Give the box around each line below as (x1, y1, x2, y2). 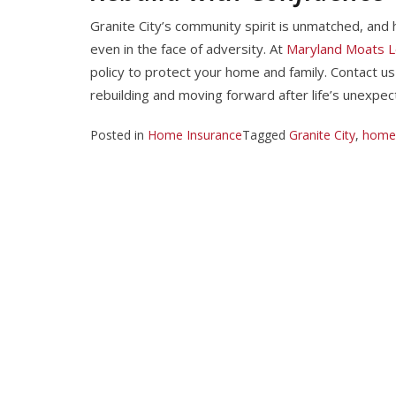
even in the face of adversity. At (90, 40, 286, 57)
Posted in (90, 126, 148, 143)
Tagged (242, 126, 289, 143)
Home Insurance (148, 126, 242, 143)
